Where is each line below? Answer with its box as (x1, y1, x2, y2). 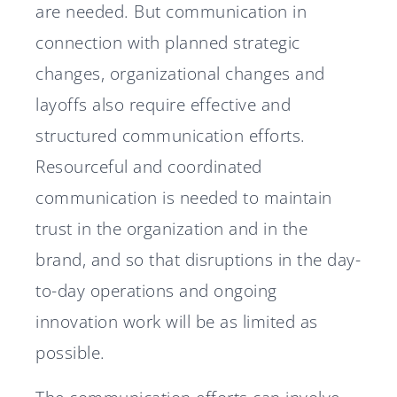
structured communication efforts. (35, 124, 306, 147)
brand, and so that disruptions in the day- (35, 248, 361, 271)
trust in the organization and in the (35, 217, 307, 240)
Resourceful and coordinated (35, 155, 262, 178)
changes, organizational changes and (35, 62, 325, 85)
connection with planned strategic (35, 31, 300, 54)
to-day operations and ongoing (35, 279, 277, 302)
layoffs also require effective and (35, 93, 291, 116)
